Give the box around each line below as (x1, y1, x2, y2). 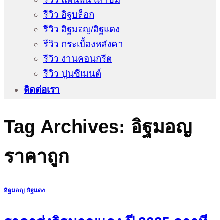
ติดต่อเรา (24, 84, 60, 95)
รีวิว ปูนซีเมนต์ (43, 68, 101, 79)
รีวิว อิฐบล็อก (43, 9, 94, 20)
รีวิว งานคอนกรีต (43, 54, 112, 64)
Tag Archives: (4, 116, 131, 137)
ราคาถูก (4, 145, 69, 166)
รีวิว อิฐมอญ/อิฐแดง (43, 24, 120, 35)
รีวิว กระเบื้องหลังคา (43, 39, 123, 50)
